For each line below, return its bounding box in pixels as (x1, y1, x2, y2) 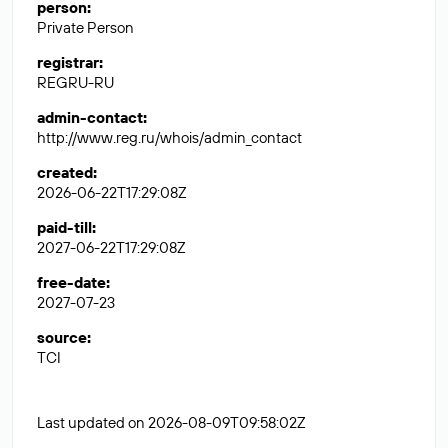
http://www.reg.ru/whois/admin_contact (37, 128, 302, 147)
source (37, 328, 87, 347)
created (37, 163, 93, 182)
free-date (37, 273, 106, 292)
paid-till (37, 218, 92, 237)
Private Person (37, 18, 134, 37)
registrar (37, 53, 99, 72)
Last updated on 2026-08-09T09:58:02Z (37, 413, 306, 432)
